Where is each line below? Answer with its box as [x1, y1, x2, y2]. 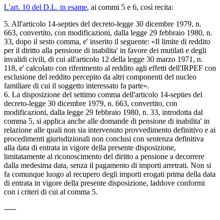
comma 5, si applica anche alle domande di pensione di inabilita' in [4, 117, 210, 125]
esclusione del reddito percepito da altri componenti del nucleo [4, 73, 196, 81]
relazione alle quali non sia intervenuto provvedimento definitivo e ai [4, 126, 216, 134]
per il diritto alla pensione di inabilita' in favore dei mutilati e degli [4, 46, 206, 55]
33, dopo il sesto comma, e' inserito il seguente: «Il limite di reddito [4, 37, 210, 46]
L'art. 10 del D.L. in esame [4, 3, 87, 11]
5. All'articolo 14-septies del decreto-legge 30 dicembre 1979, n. [4, 20, 201, 28]
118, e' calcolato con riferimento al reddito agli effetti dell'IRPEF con [4, 64, 216, 72]
